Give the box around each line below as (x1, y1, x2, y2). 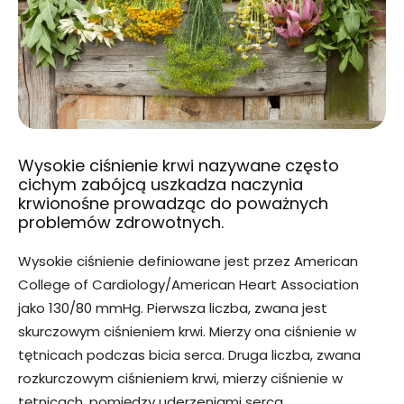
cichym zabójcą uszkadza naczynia (18, 173, 303, 197)
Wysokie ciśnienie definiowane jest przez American (18, 252, 358, 271)
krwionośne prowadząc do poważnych (18, 192, 328, 216)
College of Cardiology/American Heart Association (18, 275, 359, 295)
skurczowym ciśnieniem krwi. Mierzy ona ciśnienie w (18, 322, 356, 342)
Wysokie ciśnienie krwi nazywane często (18, 154, 339, 178)
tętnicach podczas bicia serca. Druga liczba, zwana (18, 345, 361, 365)
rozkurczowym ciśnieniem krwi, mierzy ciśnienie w (18, 369, 343, 389)
